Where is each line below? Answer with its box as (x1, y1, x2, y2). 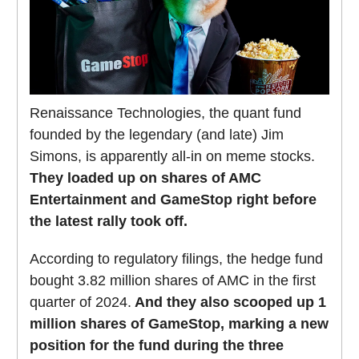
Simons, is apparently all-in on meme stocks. (30, 148, 315, 165)
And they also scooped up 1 (131, 294, 326, 311)
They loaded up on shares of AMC (30, 170, 261, 187)
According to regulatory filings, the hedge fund (30, 251, 323, 268)
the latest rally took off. (30, 213, 188, 230)
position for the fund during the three (30, 337, 284, 354)
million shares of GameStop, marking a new (30, 316, 329, 333)
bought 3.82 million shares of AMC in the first (30, 272, 316, 289)
